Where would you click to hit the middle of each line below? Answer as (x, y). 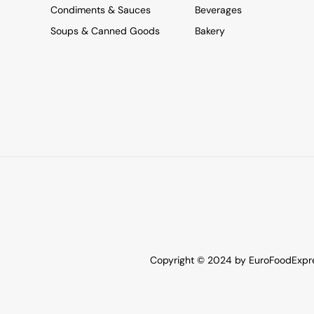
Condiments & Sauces (101, 9)
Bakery (210, 30)
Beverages (218, 9)
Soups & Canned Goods (105, 30)
